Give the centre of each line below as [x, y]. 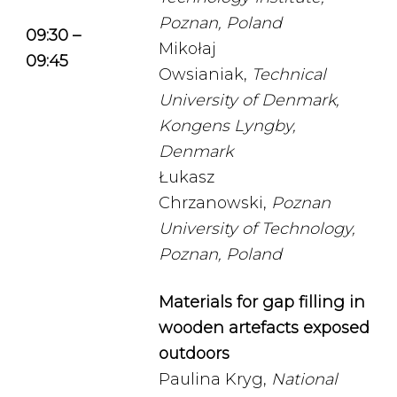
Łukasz [187, 177]
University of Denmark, [249, 100]
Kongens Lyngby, [227, 126]
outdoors [194, 354]
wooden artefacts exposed [264, 328]
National [304, 379]
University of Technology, [257, 229]
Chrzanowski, [215, 203]
